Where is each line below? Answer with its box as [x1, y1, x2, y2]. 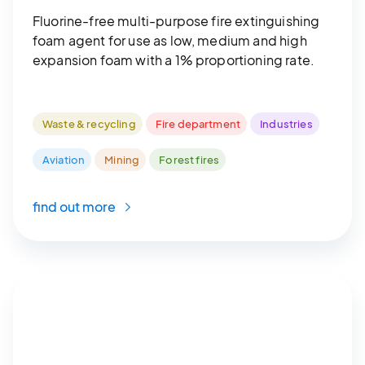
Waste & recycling [42, 117, 136, 130]
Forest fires [159, 152, 220, 166]
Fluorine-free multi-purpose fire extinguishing [33, 11, 320, 29]
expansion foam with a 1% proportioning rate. [33, 51, 315, 68]
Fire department [155, 117, 241, 130]
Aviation [42, 152, 86, 166]
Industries [260, 117, 313, 130]
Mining [104, 152, 140, 166]
